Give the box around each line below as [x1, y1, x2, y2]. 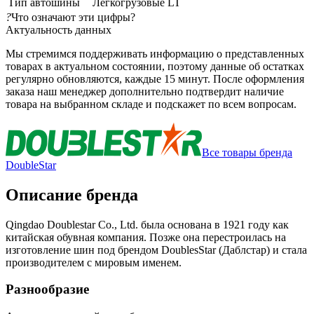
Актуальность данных [6, 23, 111, 36]
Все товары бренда [202, 146, 292, 158]
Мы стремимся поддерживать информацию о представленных [6, 47, 304, 60]
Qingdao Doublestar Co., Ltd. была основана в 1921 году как [6, 218, 289, 231]
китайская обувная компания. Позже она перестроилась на [6, 231, 286, 243]
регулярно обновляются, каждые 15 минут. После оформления [6, 72, 304, 85]
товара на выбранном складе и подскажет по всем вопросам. [6, 97, 299, 110]
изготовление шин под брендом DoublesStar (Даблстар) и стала [6, 243, 307, 256]
